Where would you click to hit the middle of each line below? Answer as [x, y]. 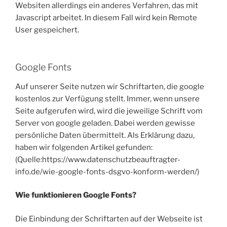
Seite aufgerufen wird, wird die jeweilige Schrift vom [109, 111]
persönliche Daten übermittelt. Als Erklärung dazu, [105, 135]
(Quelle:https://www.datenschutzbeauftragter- [98, 159]
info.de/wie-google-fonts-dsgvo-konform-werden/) [107, 172]
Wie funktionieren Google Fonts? [76, 195]
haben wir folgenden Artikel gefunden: [84, 147]
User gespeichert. [47, 30]
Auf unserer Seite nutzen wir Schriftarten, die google [110, 86]
